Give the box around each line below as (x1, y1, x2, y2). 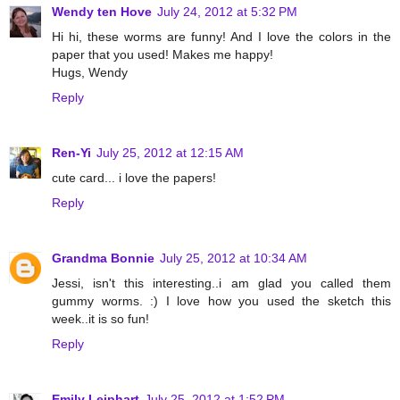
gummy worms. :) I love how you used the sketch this (52, 293, 391, 308)
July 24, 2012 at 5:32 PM (157, 4, 297, 19)
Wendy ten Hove (52, 4, 152, 19)
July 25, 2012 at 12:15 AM (96, 145, 244, 160)
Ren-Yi (52, 145, 91, 160)
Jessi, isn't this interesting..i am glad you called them (52, 275, 391, 290)
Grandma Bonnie (52, 250, 154, 265)
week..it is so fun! (52, 311, 149, 326)
